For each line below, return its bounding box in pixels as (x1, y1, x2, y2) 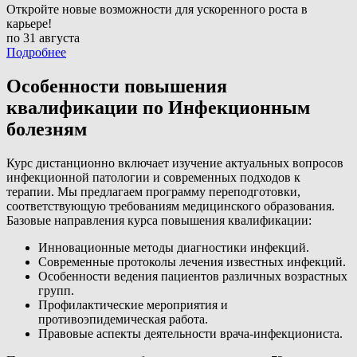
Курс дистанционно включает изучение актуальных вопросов (6, 156, 343, 171)
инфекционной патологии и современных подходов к (6, 171, 300, 185)
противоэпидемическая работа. (38, 312, 208, 327)
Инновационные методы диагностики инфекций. (38, 241, 309, 255)
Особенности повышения (6, 76, 227, 97)
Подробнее (6, 45, 66, 60)
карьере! (6, 17, 52, 31)
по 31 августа (6, 31, 80, 45)
